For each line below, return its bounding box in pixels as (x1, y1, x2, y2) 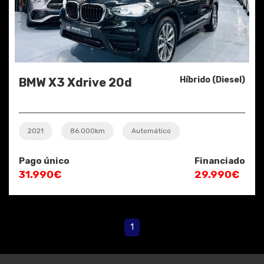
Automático (131, 127, 171, 136)
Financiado (194, 156, 245, 167)
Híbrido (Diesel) (180, 75, 245, 85)
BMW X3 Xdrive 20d (19, 75, 132, 90)
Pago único (19, 156, 70, 167)
